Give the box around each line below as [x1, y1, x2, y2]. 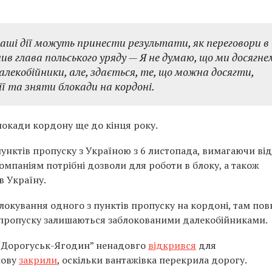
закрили [19, 253, 57, 267]
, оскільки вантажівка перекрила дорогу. [57, 253, 247, 267]
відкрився [148, 239, 196, 252]
